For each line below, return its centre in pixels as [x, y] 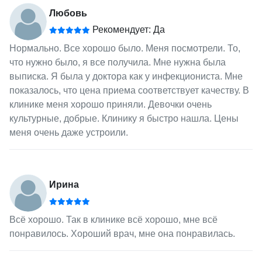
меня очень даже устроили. [68, 132]
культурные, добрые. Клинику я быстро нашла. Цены [124, 118]
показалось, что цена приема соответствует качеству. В [129, 90]
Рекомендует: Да [127, 29]
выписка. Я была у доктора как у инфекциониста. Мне [126, 76]
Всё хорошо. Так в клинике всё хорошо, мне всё [113, 219]
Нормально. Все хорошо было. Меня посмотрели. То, [125, 48]
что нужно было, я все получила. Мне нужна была [117, 62]
